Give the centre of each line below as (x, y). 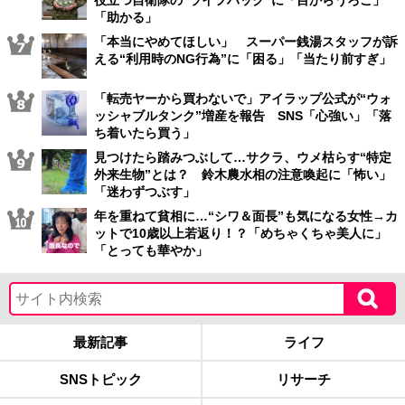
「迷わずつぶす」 (145, 192)
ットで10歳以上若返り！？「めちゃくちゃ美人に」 (240, 234)
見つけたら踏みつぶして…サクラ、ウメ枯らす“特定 (243, 158)
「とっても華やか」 (151, 251)
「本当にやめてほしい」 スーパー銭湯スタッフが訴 (246, 42)
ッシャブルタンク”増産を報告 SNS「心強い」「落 (243, 116)
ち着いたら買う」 (145, 133)
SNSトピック (100, 380)
